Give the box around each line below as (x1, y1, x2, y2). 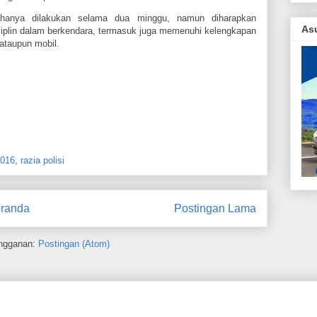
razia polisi (21, 154, 64, 166)
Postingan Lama (174, 202, 256, 214)
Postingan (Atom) (38, 238, 110, 250)
